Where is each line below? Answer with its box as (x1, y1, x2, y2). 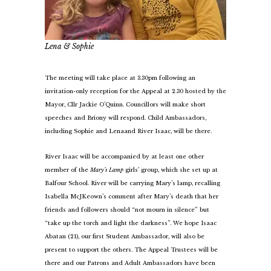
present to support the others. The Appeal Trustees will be (45, 246, 218, 253)
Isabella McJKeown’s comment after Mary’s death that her (45, 192, 218, 200)
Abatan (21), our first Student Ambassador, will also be (45, 232, 204, 240)
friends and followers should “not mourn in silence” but (45, 206, 209, 213)
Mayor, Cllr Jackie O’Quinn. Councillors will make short (45, 100, 206, 108)
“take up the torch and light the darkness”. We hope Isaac (45, 219, 217, 226)
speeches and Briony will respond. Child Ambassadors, (45, 114, 206, 121)
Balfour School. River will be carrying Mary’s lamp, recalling (45, 179, 220, 186)
